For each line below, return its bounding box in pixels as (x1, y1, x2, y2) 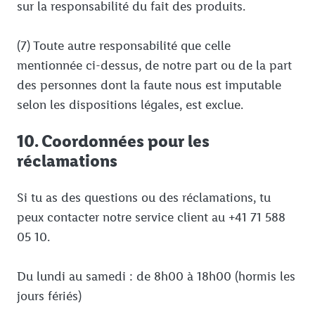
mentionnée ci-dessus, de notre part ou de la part (17, 58, 292, 74)
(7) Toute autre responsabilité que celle (17, 38, 231, 54)
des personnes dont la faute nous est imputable (17, 77, 281, 94)
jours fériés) (17, 288, 82, 304)
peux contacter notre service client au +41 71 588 (17, 210, 285, 226)
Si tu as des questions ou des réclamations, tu (17, 190, 271, 206)
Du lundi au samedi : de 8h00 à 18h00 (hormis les (17, 269, 295, 285)
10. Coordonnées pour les (17, 131, 210, 152)
